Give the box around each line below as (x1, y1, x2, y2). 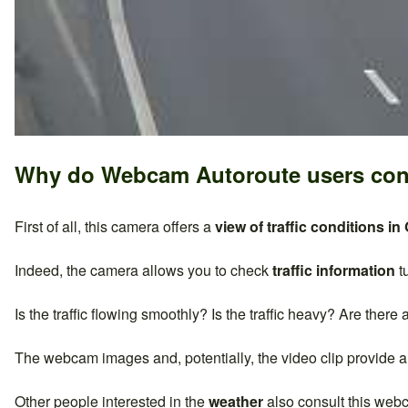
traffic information (272, 259, 395, 280)
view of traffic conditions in (215, 215, 404, 237)
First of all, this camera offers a (15, 215, 215, 237)
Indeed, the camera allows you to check (15, 259, 272, 280)
